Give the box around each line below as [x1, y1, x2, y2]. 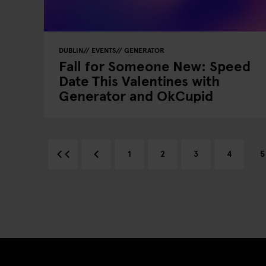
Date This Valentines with [59, 71, 220, 90]
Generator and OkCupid [59, 85, 213, 105]
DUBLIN [59, 45, 83, 55]
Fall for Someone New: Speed [59, 56, 251, 75]
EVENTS [91, 45, 116, 55]
